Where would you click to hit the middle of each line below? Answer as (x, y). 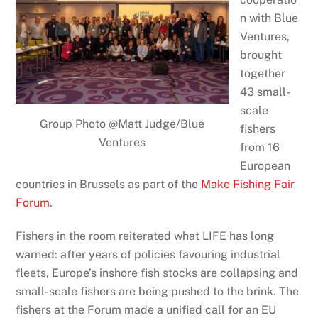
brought (261, 55)
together (263, 73)
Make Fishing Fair (248, 184)
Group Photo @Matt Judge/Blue (122, 124)
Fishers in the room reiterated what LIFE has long (145, 236)
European (265, 165)
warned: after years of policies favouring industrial (148, 254)
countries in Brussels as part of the (109, 184)
